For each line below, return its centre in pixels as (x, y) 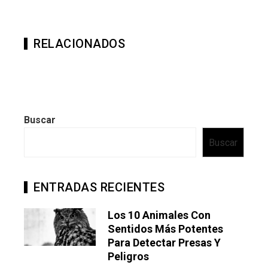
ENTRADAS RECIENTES (99, 188)
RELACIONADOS (79, 44)
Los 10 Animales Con (159, 215)
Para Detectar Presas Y (164, 243)
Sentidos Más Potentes (165, 229)
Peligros (128, 257)
